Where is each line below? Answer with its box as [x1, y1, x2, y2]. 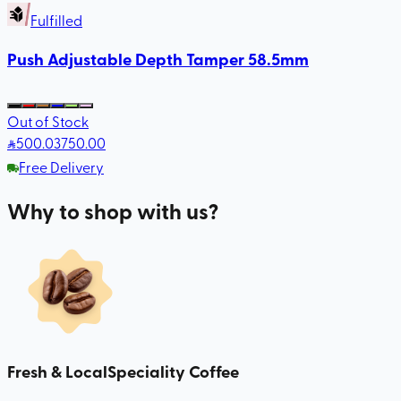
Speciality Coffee [107, 358, 239, 383]
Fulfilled [30, 9, 82, 30]
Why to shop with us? [7, 194, 218, 226]
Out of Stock [7, 110, 89, 131]
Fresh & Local [7, 358, 107, 383]
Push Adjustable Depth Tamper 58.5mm [7, 47, 309, 72]
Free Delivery [19, 156, 104, 176]
